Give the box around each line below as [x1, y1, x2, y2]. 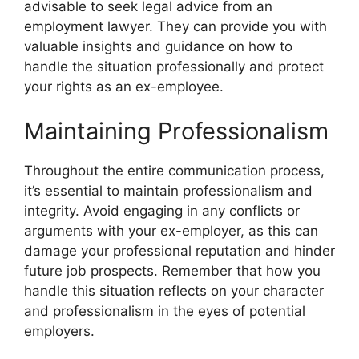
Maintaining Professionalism [24, 116, 329, 145]
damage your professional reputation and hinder [24, 242, 335, 259]
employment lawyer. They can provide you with [24, 18, 327, 34]
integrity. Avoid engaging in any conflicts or [24, 202, 300, 219]
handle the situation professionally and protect [24, 58, 324, 75]
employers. [24, 322, 95, 339]
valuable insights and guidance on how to [24, 38, 292, 54]
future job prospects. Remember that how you [24, 262, 321, 279]
